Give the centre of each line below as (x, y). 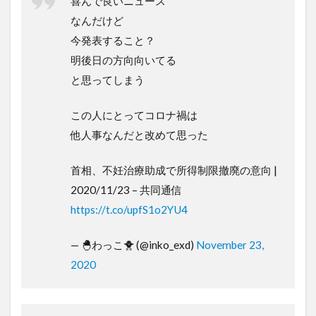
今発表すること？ (113, 40)
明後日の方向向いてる (123, 60)
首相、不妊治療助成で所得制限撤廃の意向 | (174, 170)
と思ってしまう (108, 79)
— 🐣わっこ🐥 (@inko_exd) (133, 244)
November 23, (230, 244)
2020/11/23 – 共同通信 (126, 189)
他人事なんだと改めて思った (139, 134)
